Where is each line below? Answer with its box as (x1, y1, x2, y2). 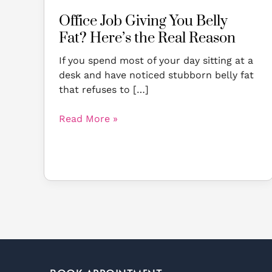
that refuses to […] (59, 84, 149, 96)
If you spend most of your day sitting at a (59, 55, 253, 67)
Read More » (59, 113, 118, 125)
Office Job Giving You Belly (59, 12, 228, 31)
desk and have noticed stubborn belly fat (59, 69, 254, 81)
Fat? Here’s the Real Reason (59, 29, 236, 48)
